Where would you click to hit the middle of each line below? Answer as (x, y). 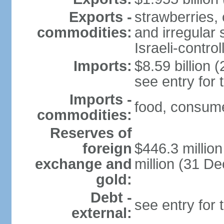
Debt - (111, 197)
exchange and (83, 164)
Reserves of (91, 133)
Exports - (100, 17)
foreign (107, 148)
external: (101, 213)
